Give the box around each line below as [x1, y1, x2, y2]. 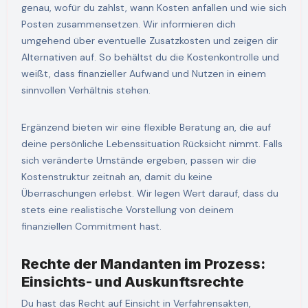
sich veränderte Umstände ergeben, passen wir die [21, 153, 256, 166]
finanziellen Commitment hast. [21, 219, 162, 232]
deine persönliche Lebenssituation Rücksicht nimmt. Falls [21, 137, 283, 150]
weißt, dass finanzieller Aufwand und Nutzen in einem [21, 67, 266, 80]
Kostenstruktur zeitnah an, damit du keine [21, 170, 212, 183]
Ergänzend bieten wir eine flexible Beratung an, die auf [21, 120, 271, 133]
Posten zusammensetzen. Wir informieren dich [21, 17, 236, 30]
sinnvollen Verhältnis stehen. [21, 83, 151, 96]
